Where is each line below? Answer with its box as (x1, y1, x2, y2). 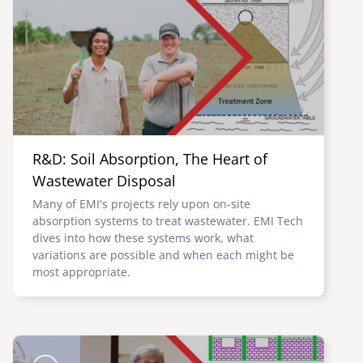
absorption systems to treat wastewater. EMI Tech (32, 213, 303, 228)
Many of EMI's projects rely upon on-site (32, 196, 250, 211)
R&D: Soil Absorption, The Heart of (32, 149, 267, 169)
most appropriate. (32, 264, 130, 280)
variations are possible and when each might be (32, 247, 294, 263)
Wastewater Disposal (32, 171, 176, 190)
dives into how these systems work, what (32, 230, 254, 246)
